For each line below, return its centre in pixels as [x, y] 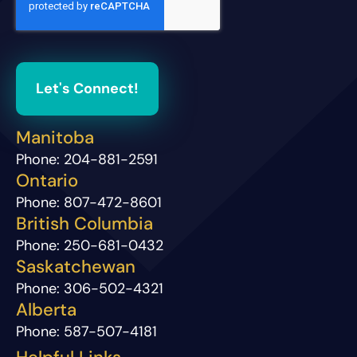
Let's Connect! [87, 89]
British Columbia [84, 224]
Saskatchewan [76, 267]
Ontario [47, 181]
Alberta [46, 310]
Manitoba [55, 138]
